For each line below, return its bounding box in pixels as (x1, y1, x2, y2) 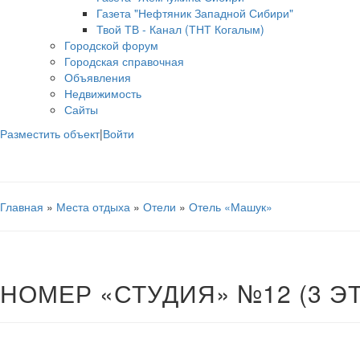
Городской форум (64, 37, 158, 53)
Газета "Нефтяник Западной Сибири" (96, 5, 293, 21)
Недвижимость (64, 85, 141, 101)
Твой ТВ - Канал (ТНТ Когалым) (96, 21, 264, 37)
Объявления (64, 69, 131, 85)
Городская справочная (64, 53, 184, 69)
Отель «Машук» (189, 198, 272, 215)
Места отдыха (56, 198, 130, 215)
